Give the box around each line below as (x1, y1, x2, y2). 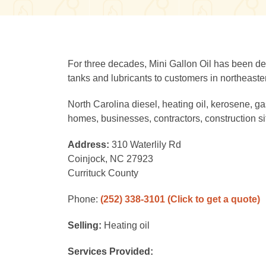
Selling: (68, 220, 104, 230)
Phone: (68, 194, 100, 204)
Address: (68, 140, 112, 150)
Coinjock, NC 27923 (68, 154, 153, 164)
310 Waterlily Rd (112, 140, 181, 150)
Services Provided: (68, 246, 153, 256)
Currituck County (68, 168, 138, 178)
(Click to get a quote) (167, 194, 260, 204)
